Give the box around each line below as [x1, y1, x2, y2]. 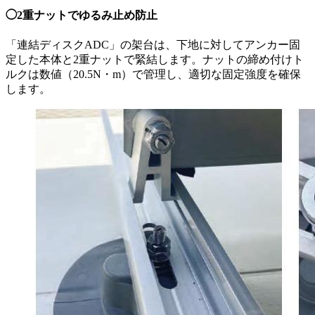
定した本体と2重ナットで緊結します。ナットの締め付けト [6, 53, 304, 66]
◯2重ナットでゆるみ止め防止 [6, 8, 157, 21]
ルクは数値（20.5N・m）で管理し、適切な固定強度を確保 [6, 68, 301, 81]
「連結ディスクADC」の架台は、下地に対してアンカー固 [6, 39, 300, 51]
